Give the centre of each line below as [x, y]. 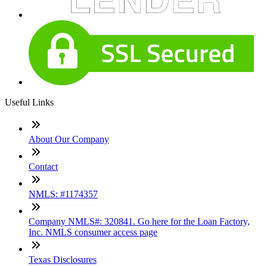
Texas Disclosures [63, 260]
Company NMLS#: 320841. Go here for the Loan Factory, [139, 222]
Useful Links [29, 103]
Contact [43, 167]
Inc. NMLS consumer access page [93, 232]
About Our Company [69, 139]
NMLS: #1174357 [63, 194]
